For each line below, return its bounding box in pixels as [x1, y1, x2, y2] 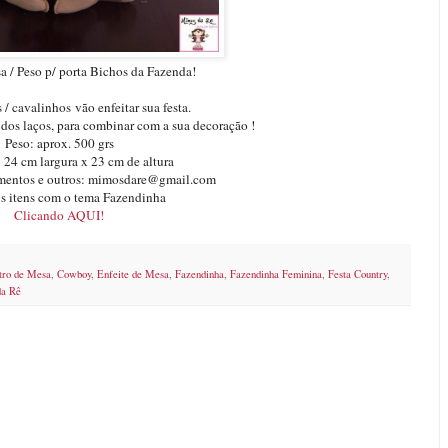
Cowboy [57, 266, 91, 281]
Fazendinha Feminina [230, 266, 322, 281]
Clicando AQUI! [14, 205, 104, 224]
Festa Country [328, 266, 387, 281]
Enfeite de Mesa [97, 266, 169, 281]
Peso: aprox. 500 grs [4, 133, 114, 152]
